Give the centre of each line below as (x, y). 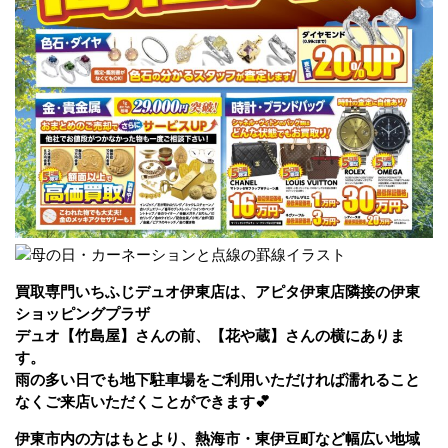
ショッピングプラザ (82, 313)
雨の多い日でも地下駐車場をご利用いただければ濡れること (217, 379)
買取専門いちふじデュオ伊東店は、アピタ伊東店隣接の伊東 (217, 291)
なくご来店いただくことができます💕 (210, 401)
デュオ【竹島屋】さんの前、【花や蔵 (142, 335)
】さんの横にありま (337, 335)
